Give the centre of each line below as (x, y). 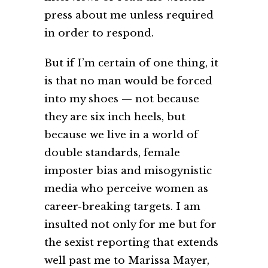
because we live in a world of (121, 135)
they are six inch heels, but (115, 117)
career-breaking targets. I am (122, 207)
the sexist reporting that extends (131, 243)
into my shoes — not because (122, 99)
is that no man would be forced (128, 81)
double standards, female (112, 153)
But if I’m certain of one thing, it (131, 63)
